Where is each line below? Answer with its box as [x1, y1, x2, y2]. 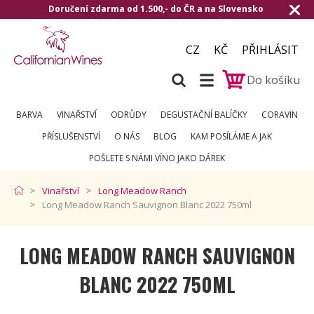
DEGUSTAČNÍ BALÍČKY [161, 109, 247, 121]
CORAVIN [261, 109, 298, 121]
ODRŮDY [111, 109, 146, 121]
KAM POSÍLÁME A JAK [191, 130, 272, 142]
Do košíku [247, 71, 300, 88]
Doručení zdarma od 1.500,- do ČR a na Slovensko [48, 3, 266, 15]
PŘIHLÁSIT [242, 42, 299, 57]
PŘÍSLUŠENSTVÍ [42, 130, 100, 142]
